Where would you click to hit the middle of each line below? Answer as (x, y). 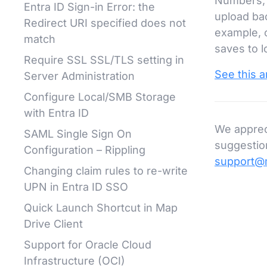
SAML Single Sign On (78, 134)
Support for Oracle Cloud (88, 245)
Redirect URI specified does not (105, 23)
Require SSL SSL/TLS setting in (104, 60)
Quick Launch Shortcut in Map (101, 208)
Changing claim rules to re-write (106, 171)
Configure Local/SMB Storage (100, 97)
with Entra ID (56, 113)
